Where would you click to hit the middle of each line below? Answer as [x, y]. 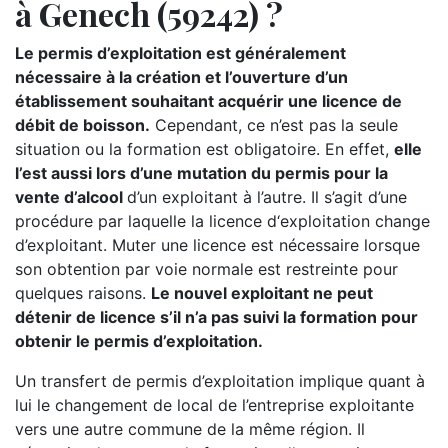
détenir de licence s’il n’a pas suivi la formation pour [216, 317]
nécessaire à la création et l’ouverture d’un [181, 77]
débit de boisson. [82, 125]
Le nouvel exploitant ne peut [262, 293]
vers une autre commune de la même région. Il [190, 429]
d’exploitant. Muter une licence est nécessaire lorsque [217, 245]
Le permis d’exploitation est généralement [180, 53]
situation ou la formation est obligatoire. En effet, [204, 149]
